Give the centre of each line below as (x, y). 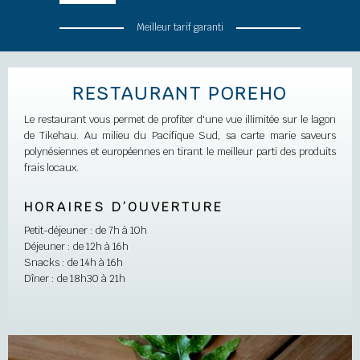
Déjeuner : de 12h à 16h (76, 246)
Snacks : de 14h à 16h (74, 262)
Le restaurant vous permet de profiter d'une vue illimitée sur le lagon (180, 119)
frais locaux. (51, 168)
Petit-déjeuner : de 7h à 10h (86, 230)
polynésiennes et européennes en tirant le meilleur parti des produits (180, 151)
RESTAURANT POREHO (180, 93)
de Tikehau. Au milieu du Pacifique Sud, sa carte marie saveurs (180, 135)
